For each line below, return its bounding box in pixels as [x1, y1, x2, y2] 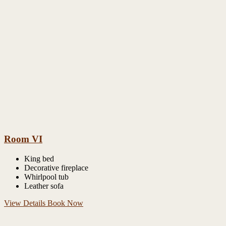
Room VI [4, 134, 42, 145]
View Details [4, 198, 47, 207]
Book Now [47, 198, 83, 207]
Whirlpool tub [24, 172, 69, 181]
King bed [24, 154, 54, 163]
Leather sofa [24, 181, 64, 190]
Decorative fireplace [24, 163, 88, 172]
